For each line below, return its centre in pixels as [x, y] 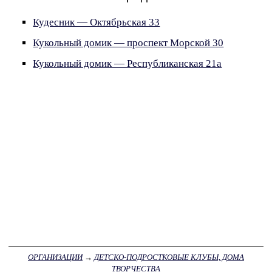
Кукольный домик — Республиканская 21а [127, 63]
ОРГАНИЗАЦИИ [55, 257]
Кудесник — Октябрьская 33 [97, 22]
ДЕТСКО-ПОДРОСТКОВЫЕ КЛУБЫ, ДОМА [169, 257]
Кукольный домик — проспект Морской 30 [128, 42]
